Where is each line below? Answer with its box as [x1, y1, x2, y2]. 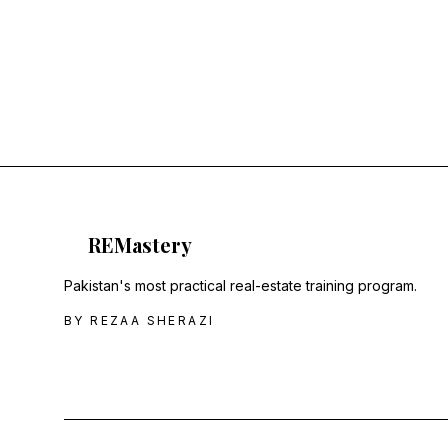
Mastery [114, 231, 192, 259]
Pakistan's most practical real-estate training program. [64, 277, 417, 295]
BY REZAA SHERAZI [64, 313, 215, 329]
